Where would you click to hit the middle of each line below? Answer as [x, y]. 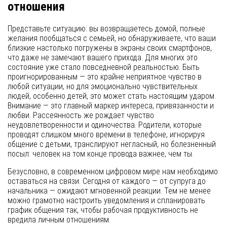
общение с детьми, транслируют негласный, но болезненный [112, 144]
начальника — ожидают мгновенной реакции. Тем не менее [109, 191]
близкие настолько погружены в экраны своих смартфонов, [110, 48]
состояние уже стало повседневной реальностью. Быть [104, 67]
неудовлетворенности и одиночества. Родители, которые [105, 125]
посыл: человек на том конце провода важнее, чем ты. [101, 154]
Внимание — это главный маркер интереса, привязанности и [111, 106]
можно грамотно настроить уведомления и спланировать [106, 200]
